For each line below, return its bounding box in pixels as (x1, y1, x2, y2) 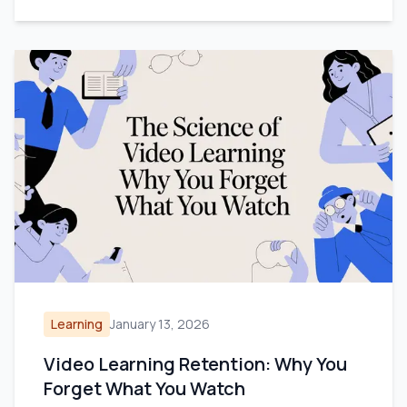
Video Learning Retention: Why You (44, 352, 347, 376)
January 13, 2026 (110, 315, 210, 333)
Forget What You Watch (44, 376, 245, 401)
